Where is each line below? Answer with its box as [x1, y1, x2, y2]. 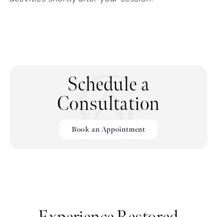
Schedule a [67, 73, 150, 97]
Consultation [57, 93, 160, 116]
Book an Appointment [71, 125, 146, 135]
